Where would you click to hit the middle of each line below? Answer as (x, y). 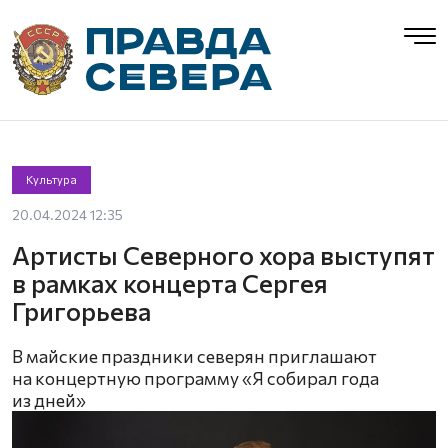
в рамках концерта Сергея (170, 282)
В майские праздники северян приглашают (194, 356)
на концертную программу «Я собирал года (195, 378)
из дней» (49, 400)
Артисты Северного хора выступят (223, 254)
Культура (51, 179)
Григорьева (81, 310)
